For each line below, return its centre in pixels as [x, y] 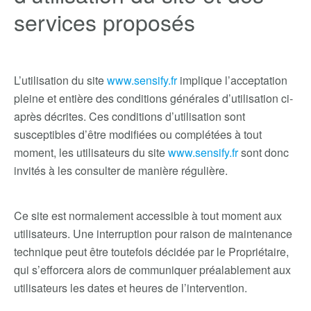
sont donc [263, 152]
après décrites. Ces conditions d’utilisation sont [129, 116]
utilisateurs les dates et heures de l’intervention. [131, 288]
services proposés [104, 22]
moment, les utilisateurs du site [91, 152]
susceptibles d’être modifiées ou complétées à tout [138, 134]
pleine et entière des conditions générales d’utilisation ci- [153, 98]
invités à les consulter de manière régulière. [121, 170]
